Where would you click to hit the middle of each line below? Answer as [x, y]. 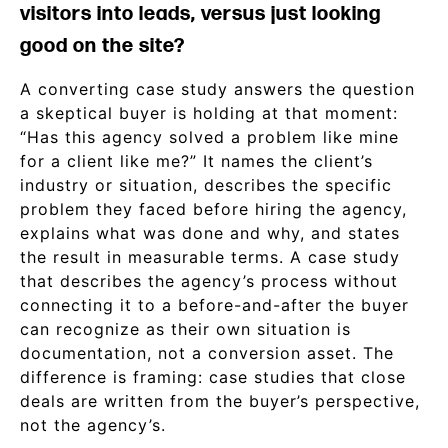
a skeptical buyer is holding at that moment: [209, 113]
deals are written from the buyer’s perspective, [220, 401]
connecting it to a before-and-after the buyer [214, 305]
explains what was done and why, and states [210, 233]
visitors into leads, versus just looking [200, 14]
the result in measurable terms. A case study [210, 257]
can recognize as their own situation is [185, 329]
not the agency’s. [93, 425]
